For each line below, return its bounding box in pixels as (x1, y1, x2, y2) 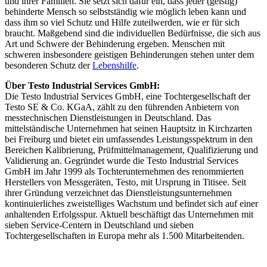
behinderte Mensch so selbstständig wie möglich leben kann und (5, 6, 246, 17)
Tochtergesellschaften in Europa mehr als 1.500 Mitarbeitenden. (5, 230, 244, 241)
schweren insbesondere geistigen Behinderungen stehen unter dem (5, 49, 254, 60)
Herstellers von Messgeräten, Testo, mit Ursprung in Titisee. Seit (5, 176, 246, 187)
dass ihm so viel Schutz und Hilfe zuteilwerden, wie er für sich (5, 17, 240, 27)
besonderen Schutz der (5, 60, 92, 70)
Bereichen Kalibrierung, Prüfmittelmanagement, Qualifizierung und (5, 144, 258, 155)
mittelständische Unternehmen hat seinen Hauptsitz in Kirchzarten (5, 123, 252, 133)
